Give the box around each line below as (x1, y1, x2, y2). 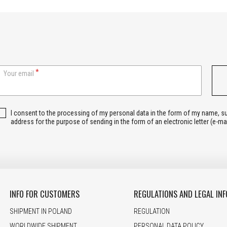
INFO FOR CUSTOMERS (9, 187, 80, 200)
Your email (4, 69, 34, 78)
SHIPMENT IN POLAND (9, 207, 72, 216)
